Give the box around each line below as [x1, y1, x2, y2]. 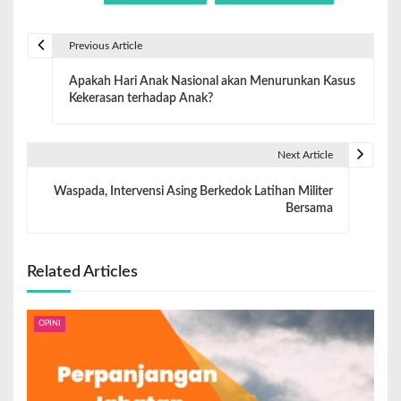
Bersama [285, 201, 333, 215]
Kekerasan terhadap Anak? [68, 92, 213, 106]
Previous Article [68, 39, 142, 51]
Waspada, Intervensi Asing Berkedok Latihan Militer [53, 184, 333, 198]
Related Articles [27, 263, 138, 279]
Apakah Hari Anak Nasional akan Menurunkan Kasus [68, 75, 355, 89]
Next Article [277, 149, 333, 160]
